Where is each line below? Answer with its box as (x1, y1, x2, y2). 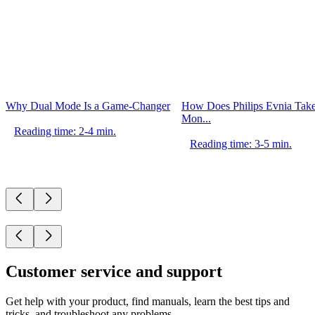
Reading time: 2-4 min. (14, 125, 116, 138)
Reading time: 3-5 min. (190, 138, 292, 150)
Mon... (181, 112, 211, 125)
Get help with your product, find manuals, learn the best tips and (6, 295, 290, 308)
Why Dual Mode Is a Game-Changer (6, 100, 170, 112)
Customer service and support (6, 262, 222, 281)
